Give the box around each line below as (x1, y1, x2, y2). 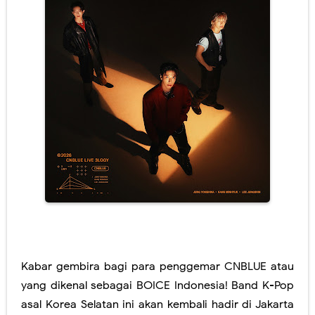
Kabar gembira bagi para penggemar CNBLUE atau (21, 259, 294, 274)
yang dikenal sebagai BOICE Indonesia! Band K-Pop (21, 278, 294, 292)
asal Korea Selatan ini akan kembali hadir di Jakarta (21, 297, 294, 311)
